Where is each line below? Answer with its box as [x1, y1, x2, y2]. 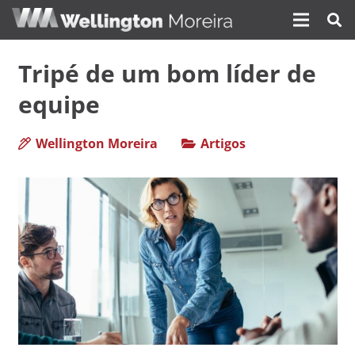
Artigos [200, 134, 246, 152]
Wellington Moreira [35, 134, 158, 152]
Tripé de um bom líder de [17, 56, 316, 90]
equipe [17, 87, 100, 120]
